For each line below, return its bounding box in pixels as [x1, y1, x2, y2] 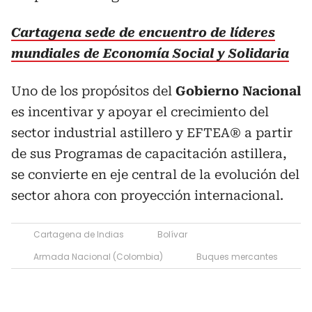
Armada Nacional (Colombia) [33, 251, 163, 263]
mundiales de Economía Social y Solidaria [11, 46, 289, 61]
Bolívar [157, 228, 187, 240]
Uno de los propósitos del [11, 84, 175, 98]
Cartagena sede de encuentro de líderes [11, 25, 275, 40]
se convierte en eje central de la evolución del [11, 167, 299, 182]
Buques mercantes [196, 251, 278, 263]
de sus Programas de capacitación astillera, [11, 146, 287, 161]
